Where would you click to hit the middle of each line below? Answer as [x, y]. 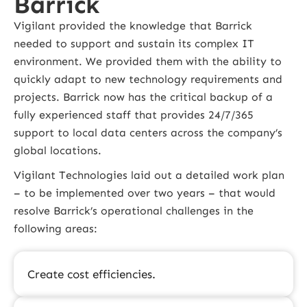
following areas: [56, 228]
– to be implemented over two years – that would [145, 193]
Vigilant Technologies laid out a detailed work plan [149, 175]
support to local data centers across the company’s [148, 132]
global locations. [58, 150]
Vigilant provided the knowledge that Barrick [133, 25]
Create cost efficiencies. [91, 274]
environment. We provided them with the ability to [148, 61]
